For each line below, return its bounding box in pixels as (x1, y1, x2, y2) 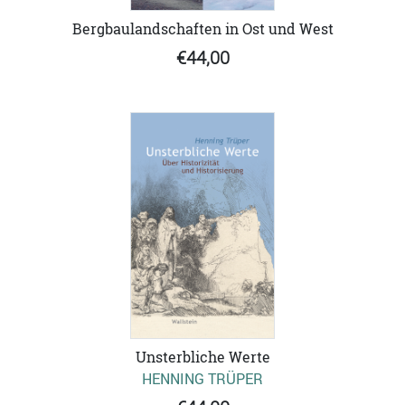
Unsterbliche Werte (135, 346, 270, 367)
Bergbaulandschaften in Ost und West (71, 18, 334, 39)
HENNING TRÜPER (142, 368, 263, 389)
